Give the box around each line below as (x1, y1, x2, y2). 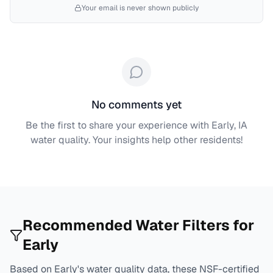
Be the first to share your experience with (26, 119, 211, 132)
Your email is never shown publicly (82, 3, 199, 13)
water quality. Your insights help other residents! (30, 133, 243, 146)
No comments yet (91, 97, 182, 112)
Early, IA (211, 119, 247, 132)
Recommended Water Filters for (23, 216, 255, 235)
